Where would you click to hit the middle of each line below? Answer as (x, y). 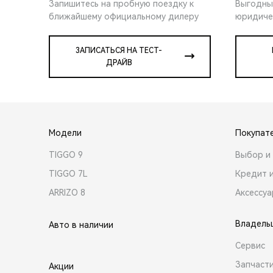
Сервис (250, 245)
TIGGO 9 (66, 154)
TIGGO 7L (68, 173)
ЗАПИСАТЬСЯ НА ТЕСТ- (119, 50)
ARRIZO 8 (67, 192)
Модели (65, 133)
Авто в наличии (81, 225)
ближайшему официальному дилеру (124, 16)
